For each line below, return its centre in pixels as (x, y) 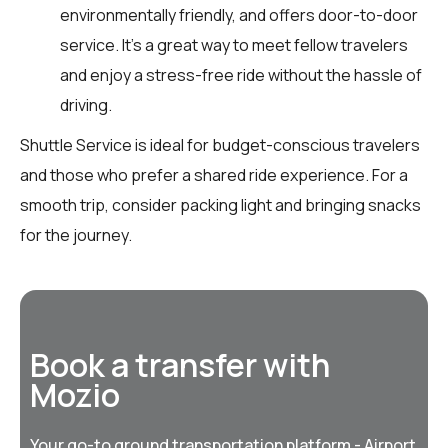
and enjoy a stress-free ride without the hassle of (241, 74)
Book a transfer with (180, 364)
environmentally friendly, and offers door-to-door (239, 14)
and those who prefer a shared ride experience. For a (214, 174)
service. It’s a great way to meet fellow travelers (234, 44)
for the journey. (76, 234)
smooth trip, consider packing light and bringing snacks (220, 204)
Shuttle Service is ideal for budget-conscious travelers (220, 144)
